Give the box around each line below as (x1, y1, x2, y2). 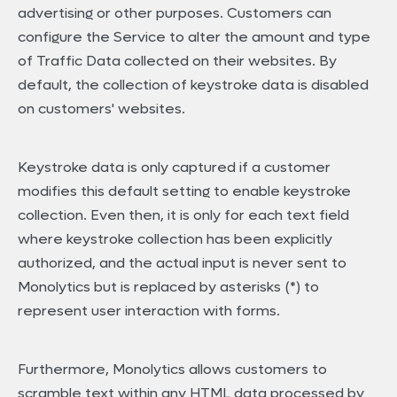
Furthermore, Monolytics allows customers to (18, 360, 327, 379)
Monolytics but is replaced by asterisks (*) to (18, 277, 319, 297)
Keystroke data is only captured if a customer (18, 158, 331, 177)
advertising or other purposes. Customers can (18, 4, 331, 23)
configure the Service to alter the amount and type (18, 27, 370, 47)
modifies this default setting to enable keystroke (18, 182, 351, 201)
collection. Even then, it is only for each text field (18, 206, 349, 225)
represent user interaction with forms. (18, 301, 280, 321)
